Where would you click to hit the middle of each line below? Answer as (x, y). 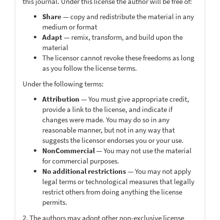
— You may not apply (159, 171)
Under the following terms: (63, 83)
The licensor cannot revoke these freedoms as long (118, 58)
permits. (55, 202)
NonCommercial (69, 151)
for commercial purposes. (81, 161)
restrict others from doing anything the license (112, 192)
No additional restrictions (84, 171)
